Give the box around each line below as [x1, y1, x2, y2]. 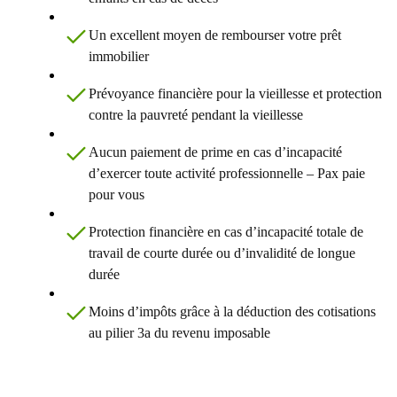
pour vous [89, 187, 144, 203]
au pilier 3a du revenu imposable [89, 325, 270, 341]
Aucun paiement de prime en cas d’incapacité [89, 144, 342, 160]
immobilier [89, 49, 149, 65]
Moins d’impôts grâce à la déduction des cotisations [89, 304, 376, 320]
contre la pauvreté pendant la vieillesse [89, 107, 303, 123]
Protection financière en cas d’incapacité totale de [89, 224, 363, 240]
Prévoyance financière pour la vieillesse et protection [89, 86, 382, 102]
